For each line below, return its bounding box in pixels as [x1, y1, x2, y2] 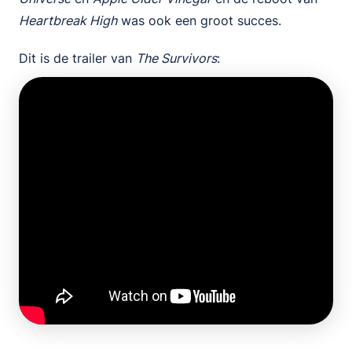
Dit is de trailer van [19, 50, 136, 66]
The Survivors [136, 50, 217, 66]
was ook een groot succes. [117, 13, 285, 28]
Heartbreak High [19, 13, 117, 28]
